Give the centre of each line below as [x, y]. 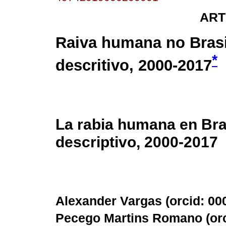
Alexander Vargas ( [112, 201]
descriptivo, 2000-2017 [137, 142]
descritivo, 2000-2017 [134, 66]
